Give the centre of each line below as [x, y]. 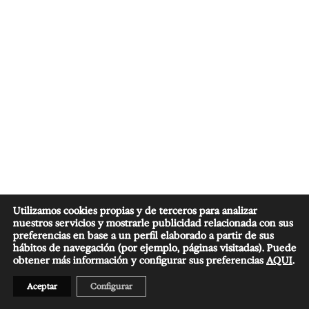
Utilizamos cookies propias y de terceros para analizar [135, 211]
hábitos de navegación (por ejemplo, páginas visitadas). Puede [155, 248]
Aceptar [42, 286]
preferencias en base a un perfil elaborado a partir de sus [143, 236]
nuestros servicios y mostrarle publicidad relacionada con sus [153, 223]
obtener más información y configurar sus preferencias [140, 260]
